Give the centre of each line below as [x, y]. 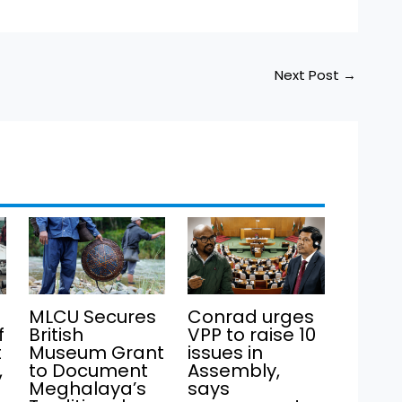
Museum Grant [96, 353]
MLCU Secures [92, 317]
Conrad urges [251, 317]
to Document [88, 371]
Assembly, [234, 371]
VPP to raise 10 [252, 335]
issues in [226, 353]
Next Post [309, 74]
